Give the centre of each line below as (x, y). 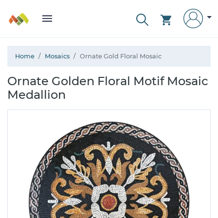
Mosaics (57, 56)
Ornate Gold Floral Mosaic (121, 56)
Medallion (36, 95)
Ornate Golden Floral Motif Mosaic (108, 81)
